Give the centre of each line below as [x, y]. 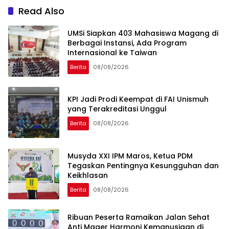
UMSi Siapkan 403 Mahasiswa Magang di [143, 33]
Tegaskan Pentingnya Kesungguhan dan [143, 165]
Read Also [41, 11]
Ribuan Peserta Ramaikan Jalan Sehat [139, 217]
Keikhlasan [88, 175]
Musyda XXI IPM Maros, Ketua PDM [130, 156]
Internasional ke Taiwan [112, 52]
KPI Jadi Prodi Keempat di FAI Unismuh [138, 99]
